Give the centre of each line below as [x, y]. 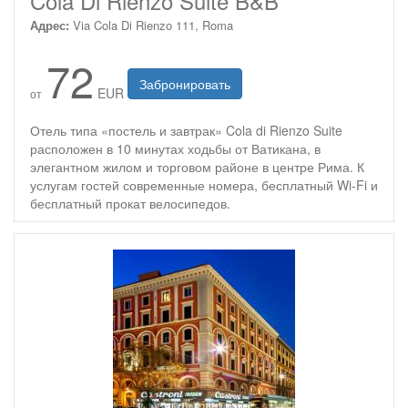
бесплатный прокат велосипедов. [130, 203]
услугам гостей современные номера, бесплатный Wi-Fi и [204, 185]
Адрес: [50, 25]
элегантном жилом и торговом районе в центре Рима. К [197, 167]
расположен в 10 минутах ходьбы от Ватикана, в [175, 148]
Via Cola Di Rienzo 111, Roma [153, 25]
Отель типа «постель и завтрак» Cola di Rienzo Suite [186, 130]
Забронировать [185, 84]
